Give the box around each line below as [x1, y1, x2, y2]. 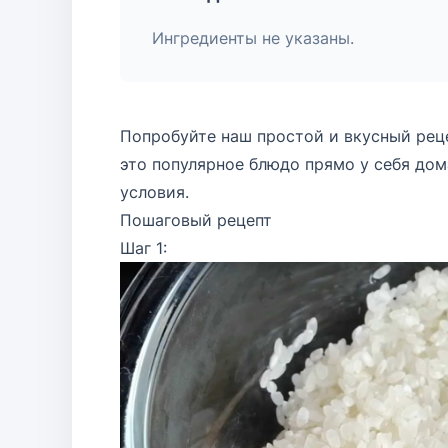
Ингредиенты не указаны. [152, 28, 354, 48]
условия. [120, 182, 189, 202]
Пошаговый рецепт [120, 210, 277, 230]
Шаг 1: [120, 238, 167, 258]
